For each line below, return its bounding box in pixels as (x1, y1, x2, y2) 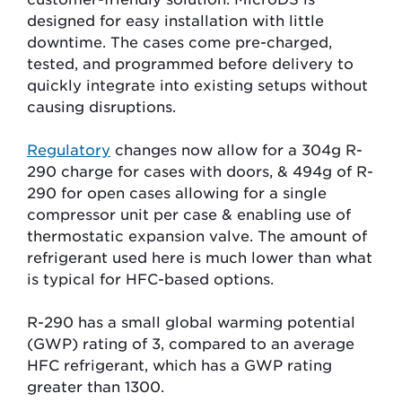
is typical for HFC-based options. (27, 269, 274, 287)
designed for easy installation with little (27, 11, 324, 29)
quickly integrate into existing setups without (27, 75, 368, 93)
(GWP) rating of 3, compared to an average (27, 334, 354, 352)
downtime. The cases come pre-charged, (27, 32, 332, 50)
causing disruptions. (27, 97, 180, 115)
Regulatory (27, 140, 110, 158)
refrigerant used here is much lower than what (27, 248, 372, 266)
